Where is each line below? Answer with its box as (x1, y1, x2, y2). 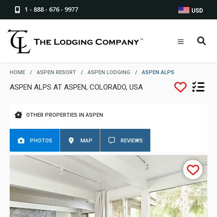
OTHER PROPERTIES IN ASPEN (26, 112, 103, 118)
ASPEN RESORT (37, 69, 76, 76)
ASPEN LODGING (88, 69, 130, 76)
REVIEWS (121, 138, 143, 144)
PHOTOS (30, 138, 52, 144)
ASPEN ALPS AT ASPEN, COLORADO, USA (10, 83, 143, 92)
